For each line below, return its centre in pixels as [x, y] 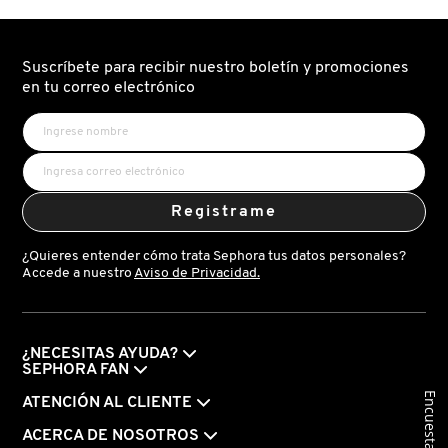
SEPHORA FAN [75, 370]
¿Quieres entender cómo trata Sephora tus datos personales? [214, 257]
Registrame [224, 212]
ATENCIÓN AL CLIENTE [107, 403]
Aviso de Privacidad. [197, 274]
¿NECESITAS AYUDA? [100, 354]
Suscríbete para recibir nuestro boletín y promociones [215, 68]
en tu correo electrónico [108, 88]
